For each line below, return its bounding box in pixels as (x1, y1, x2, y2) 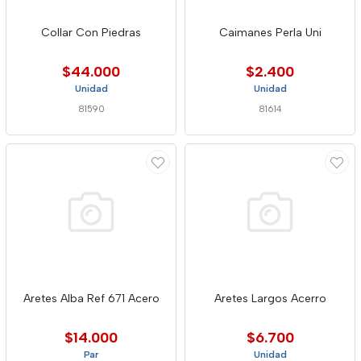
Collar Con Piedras (41, 26, 141, 39)
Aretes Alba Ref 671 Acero (23, 292, 160, 305)
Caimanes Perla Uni (218, 26, 322, 39)
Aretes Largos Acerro (214, 292, 326, 305)
